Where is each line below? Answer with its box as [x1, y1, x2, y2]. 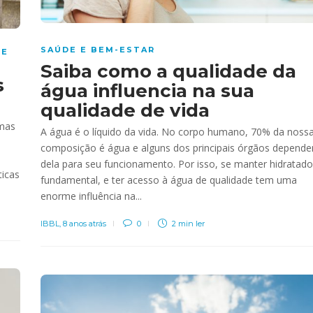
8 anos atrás [63, 219, 106, 229]
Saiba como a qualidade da [41, 60, 296, 83]
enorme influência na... [41, 189, 142, 203]
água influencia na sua [41, 80, 254, 103]
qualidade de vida [41, 99, 210, 122]
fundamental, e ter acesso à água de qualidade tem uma [41, 173, 297, 187]
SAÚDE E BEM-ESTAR [41, 45, 155, 55]
